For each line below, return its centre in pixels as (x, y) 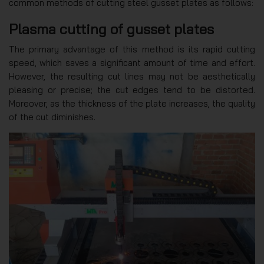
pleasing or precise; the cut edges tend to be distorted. (132, 90)
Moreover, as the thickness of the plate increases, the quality (132, 103)
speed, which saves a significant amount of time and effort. (132, 62)
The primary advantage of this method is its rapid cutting (132, 49)
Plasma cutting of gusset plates (111, 29)
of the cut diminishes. (52, 117)
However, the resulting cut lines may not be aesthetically (132, 76)
